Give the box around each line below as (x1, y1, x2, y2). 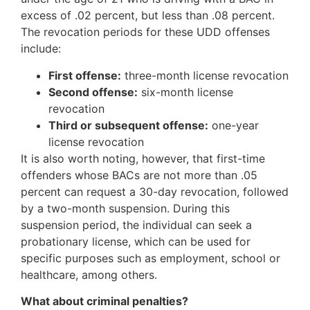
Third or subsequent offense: (48, 118, 208, 132)
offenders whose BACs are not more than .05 (21, 167, 257, 182)
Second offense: (48, 84, 138, 99)
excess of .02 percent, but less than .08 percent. (21, 8, 275, 23)
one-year (208, 118, 259, 132)
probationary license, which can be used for (21, 234, 250, 248)
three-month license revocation (121, 68, 289, 82)
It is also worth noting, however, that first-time (21, 151, 265, 165)
